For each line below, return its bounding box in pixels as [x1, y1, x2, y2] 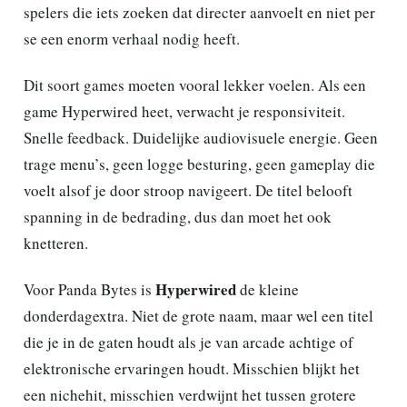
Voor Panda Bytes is [24, 278, 155, 300]
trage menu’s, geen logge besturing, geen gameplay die [24, 153, 375, 174]
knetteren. [24, 232, 88, 253]
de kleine [236, 278, 299, 300]
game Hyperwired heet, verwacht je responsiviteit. [24, 100, 345, 122]
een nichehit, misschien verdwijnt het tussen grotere [24, 383, 356, 405]
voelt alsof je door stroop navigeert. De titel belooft [24, 179, 352, 201]
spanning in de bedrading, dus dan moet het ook [24, 205, 332, 227]
